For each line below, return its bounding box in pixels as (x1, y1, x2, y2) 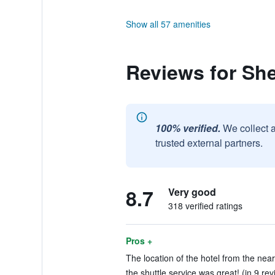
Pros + (125, 234, 152, 247)
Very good (168, 185, 216, 199)
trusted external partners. (155, 136, 263, 150)
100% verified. (155, 121, 220, 135)
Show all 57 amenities (125, 18, 211, 30)
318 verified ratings (168, 199, 242, 212)
